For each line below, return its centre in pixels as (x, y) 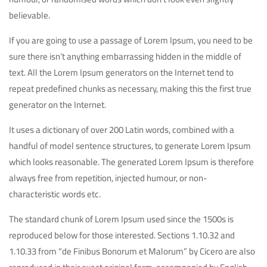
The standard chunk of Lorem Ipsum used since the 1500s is (121, 219)
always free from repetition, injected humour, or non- (108, 178)
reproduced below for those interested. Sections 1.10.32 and (122, 235)
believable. (30, 15)
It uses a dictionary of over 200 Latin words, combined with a (122, 130)
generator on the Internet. (58, 105)
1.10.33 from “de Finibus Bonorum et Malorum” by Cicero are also (132, 252)
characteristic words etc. (55, 194)
